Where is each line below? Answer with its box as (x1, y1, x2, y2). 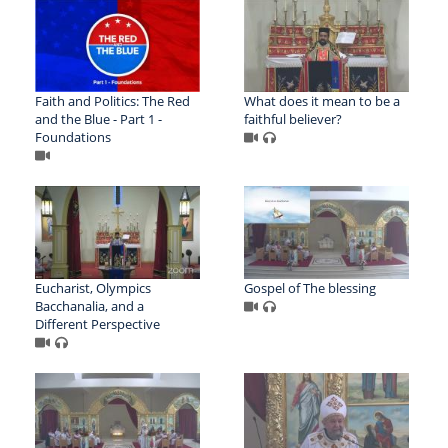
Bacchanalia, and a (35, 296, 144, 315)
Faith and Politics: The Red (35, 91, 190, 110)
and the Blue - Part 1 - (35, 109, 162, 128)
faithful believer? (243, 109, 342, 128)
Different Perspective (35, 314, 160, 333)
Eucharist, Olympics (35, 278, 151, 297)
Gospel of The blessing (243, 278, 376, 297)
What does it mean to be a (243, 91, 400, 110)
